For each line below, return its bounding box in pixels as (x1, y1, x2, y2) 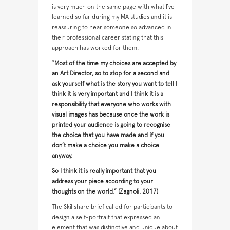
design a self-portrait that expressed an (52, 214, 160, 221)
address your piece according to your (52, 178, 153, 185)
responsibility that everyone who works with (52, 101, 171, 108)
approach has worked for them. (52, 45, 139, 51)
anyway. (52, 152, 72, 159)
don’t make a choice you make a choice (52, 142, 159, 149)
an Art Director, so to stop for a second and (52, 70, 169, 77)
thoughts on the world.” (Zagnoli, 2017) (52, 188, 158, 195)
